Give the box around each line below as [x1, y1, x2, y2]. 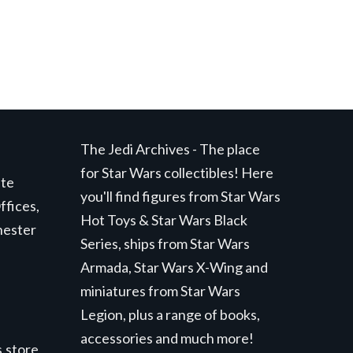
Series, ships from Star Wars [80, 234, 250, 252]
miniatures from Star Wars [80, 281, 240, 299]
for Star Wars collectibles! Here [80, 163, 273, 181]
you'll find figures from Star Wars [80, 187, 281, 205]
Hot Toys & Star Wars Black [80, 210, 247, 229]
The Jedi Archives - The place [80, 139, 260, 158]
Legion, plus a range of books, [80, 305, 260, 323]
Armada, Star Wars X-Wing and [80, 258, 268, 276]
